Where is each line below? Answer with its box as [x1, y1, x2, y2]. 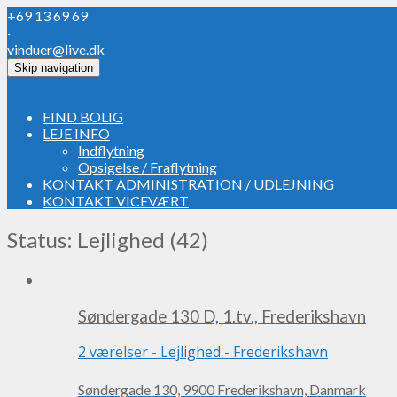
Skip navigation [14, 61, 93, 74]
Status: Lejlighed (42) [7, 226, 208, 253]
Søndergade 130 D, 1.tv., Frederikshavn [78, 306, 366, 326]
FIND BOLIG [43, 108, 123, 125]
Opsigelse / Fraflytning [78, 159, 217, 175]
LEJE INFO [43, 125, 110, 142]
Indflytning [78, 142, 144, 159]
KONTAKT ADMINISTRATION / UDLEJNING [43, 175, 334, 192]
